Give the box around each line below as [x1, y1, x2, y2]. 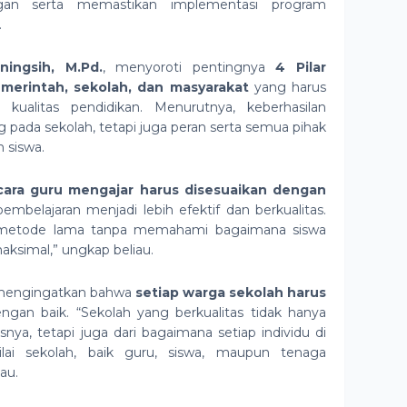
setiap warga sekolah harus [134, 284, 327, 301]
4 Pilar [275, 59, 327, 75]
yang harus [248, 79, 327, 95]
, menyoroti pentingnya [102, 59, 276, 75]
